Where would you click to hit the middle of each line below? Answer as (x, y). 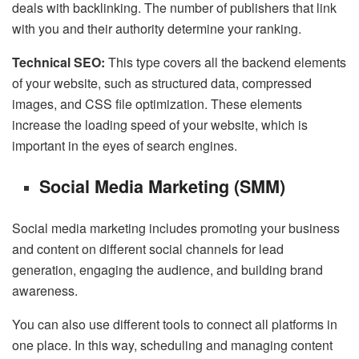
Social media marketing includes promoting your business (176, 228)
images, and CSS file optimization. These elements (157, 104)
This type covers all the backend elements (227, 63)
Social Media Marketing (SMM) (163, 186)
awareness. (45, 290)
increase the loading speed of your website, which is (160, 125)
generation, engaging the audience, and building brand (167, 269)
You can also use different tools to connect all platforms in (175, 324)
